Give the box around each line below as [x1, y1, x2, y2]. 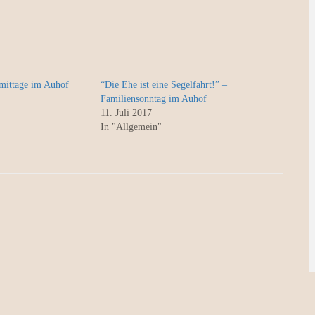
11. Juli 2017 [100, 107, 152, 118]
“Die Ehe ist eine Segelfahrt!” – [100, 79, 227, 90]
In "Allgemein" [100, 121, 162, 132]
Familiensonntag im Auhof [100, 93, 207, 104]
